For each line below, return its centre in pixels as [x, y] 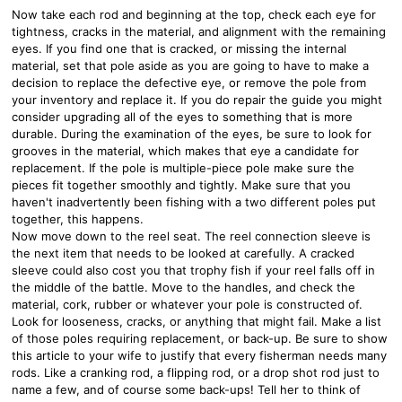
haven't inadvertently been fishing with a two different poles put [194, 201]
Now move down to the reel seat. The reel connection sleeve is [191, 236]
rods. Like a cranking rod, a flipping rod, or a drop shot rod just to [196, 372]
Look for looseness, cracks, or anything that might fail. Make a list [197, 321]
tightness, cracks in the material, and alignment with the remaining [199, 31]
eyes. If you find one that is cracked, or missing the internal [179, 48]
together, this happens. [78, 218]
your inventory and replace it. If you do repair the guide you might [197, 99]
